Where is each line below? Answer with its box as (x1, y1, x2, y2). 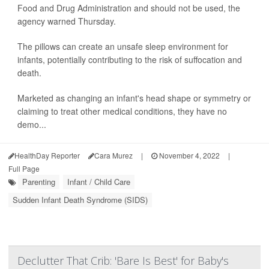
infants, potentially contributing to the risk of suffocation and (17, 53, 242, 65)
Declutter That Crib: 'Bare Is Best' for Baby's (17, 253, 229, 268)
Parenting (22, 176, 55, 187)
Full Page (8, 163, 40, 174)
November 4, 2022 (157, 150, 220, 160)
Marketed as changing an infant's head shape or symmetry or (17, 92, 251, 104)
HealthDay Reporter (14, 150, 80, 160)
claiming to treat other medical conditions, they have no (17, 105, 227, 117)
